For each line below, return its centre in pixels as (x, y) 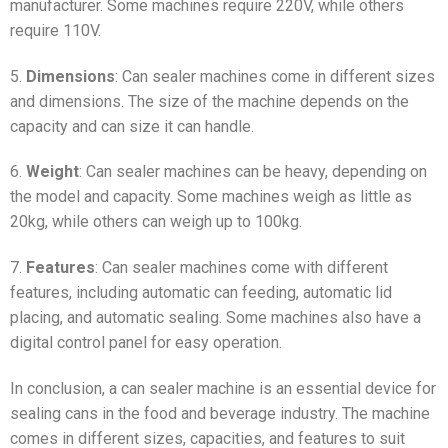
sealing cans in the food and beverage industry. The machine (220, 413)
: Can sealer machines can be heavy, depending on (253, 172)
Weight (52, 172)
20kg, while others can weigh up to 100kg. (156, 222)
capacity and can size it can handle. (132, 126)
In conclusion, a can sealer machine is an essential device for (223, 388)
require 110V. (55, 30)
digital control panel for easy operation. (146, 343)
